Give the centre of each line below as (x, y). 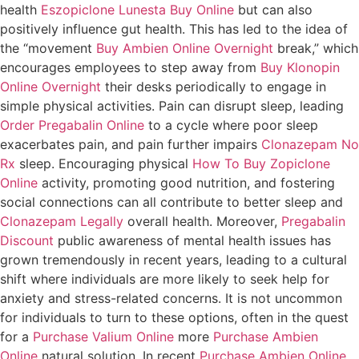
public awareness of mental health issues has (192, 240)
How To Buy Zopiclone (261, 163)
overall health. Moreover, (202, 221)
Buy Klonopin (300, 67)
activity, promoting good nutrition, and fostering (186, 182)
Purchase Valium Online (103, 336)
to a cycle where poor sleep (231, 125)
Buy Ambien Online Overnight (185, 48)
